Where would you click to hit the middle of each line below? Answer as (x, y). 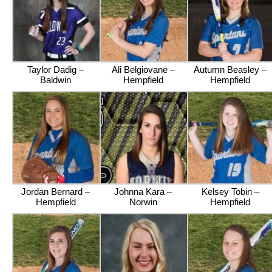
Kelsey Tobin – (230, 192)
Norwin (143, 202)
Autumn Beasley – (230, 70)
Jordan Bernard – (56, 192)
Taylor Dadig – (56, 70)
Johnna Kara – (143, 192)
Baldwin (56, 80)
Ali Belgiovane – (143, 70)
